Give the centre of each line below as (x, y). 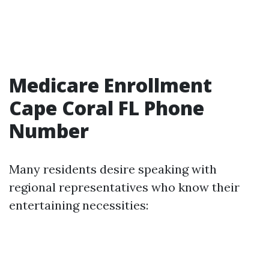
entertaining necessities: (79, 205)
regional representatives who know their (124, 187)
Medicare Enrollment (110, 85)
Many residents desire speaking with (113, 169)
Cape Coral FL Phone (107, 108)
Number (49, 131)
